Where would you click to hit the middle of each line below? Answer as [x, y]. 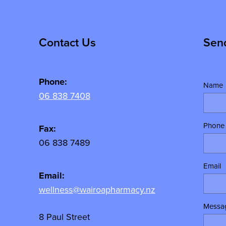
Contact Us [67, 42]
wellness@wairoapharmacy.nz [97, 189]
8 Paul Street [64, 216]
